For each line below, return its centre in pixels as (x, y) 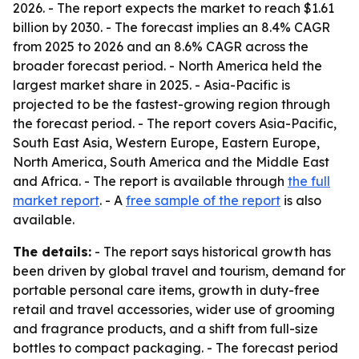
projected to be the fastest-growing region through (171, 104)
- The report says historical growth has (211, 252)
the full (309, 181)
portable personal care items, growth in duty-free (166, 290)
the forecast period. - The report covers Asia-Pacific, (175, 123)
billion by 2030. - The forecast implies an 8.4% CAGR (171, 27)
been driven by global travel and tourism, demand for (179, 271)
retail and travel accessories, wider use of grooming (174, 309)
